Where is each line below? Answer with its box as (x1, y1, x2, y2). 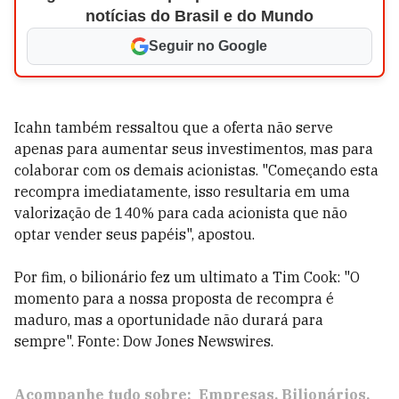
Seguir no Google (149, 38, 268, 53)
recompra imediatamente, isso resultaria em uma (14, 183, 350, 200)
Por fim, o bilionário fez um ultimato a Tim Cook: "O (14, 268, 360, 286)
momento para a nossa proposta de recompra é (14, 289, 334, 307)
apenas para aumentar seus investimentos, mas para (14, 140, 373, 158)
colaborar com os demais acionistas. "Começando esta (14, 161, 379, 179)
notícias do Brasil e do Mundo (85, 7, 313, 25)
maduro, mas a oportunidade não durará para (14, 311, 323, 329)
